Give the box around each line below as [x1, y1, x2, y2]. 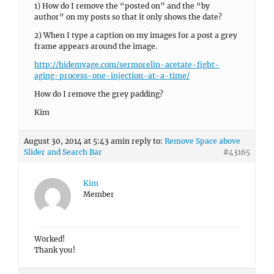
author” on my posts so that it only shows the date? [34, 12, 222, 21]
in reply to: [122, 136, 165, 146]
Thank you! [34, 245, 75, 254]
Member [83, 190, 114, 199]
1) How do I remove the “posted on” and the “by [34, 1, 210, 10]
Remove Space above [165, 136, 240, 146]
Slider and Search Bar [24, 147, 102, 157]
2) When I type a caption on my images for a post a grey [34, 31, 237, 40]
